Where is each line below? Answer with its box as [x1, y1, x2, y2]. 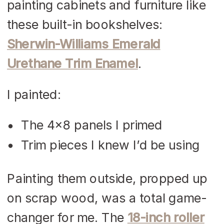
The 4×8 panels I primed [21, 117, 162, 132]
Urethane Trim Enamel [7, 55, 138, 71]
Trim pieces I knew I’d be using [21, 137, 199, 152]
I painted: [7, 86, 61, 101]
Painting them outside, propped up [7, 170, 207, 185]
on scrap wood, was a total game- [7, 190, 207, 205]
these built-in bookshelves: [7, 16, 162, 31]
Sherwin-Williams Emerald [7, 36, 160, 51]
